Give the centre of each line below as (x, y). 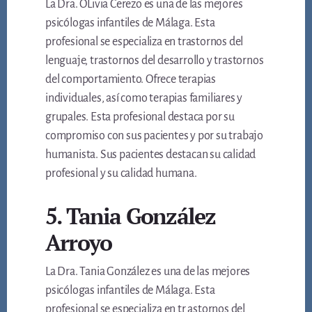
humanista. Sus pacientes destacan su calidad (151, 155)
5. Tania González (131, 216)
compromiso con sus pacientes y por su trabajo (155, 136)
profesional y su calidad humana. (121, 174)
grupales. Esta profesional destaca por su (140, 117)
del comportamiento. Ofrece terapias (131, 80)
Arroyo (79, 243)
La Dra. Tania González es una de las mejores (148, 272)
